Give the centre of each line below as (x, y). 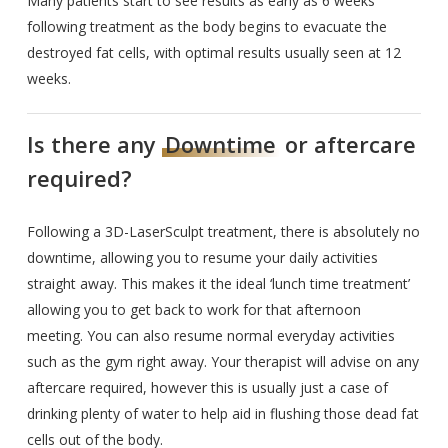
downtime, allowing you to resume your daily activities (203, 257)
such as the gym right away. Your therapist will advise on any (223, 361)
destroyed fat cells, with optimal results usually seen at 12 (214, 53)
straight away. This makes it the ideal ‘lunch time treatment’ (219, 283)
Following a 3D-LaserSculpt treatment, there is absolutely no (224, 231)
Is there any (95, 143)
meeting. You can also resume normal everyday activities (211, 335)
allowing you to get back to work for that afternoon (194, 309)
